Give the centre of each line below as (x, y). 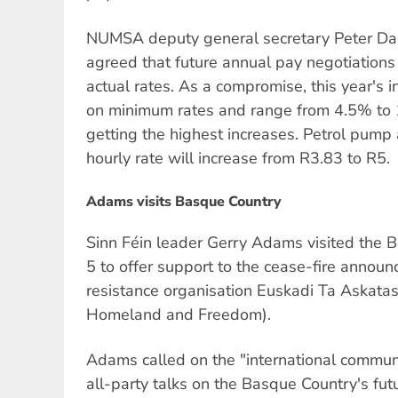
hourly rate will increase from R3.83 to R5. (238, 158)
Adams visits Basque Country (184, 202)
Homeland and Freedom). (179, 315)
